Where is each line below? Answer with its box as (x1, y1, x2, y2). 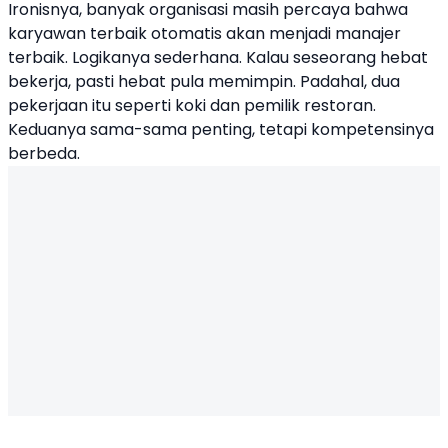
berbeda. (8, 142, 80, 165)
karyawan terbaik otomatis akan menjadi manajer (8, 22, 401, 45)
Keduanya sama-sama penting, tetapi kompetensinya (8, 118, 434, 141)
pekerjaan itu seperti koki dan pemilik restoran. (8, 94, 376, 117)
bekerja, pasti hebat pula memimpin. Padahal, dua (8, 70, 400, 93)
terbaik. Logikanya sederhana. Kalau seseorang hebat (8, 46, 428, 69)
